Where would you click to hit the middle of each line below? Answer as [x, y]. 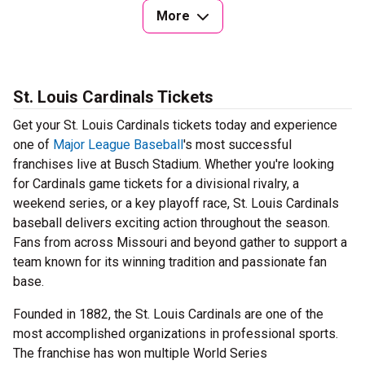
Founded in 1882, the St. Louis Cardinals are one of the [168, 314]
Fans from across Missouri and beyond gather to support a [180, 243]
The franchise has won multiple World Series [140, 354]
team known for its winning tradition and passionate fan [170, 262]
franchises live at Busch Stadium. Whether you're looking [174, 165]
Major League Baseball [118, 145]
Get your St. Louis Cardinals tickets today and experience [175, 125]
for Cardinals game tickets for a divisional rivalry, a [156, 184]
